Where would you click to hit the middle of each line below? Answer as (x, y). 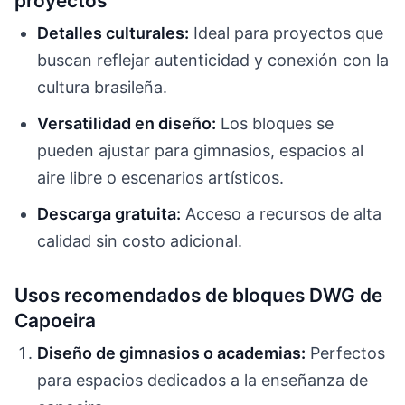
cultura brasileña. (103, 87)
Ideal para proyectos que (287, 33)
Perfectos (346, 353)
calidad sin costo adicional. (140, 240)
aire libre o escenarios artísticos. (161, 177)
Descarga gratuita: (109, 213)
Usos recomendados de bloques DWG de (198, 295)
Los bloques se (275, 123)
